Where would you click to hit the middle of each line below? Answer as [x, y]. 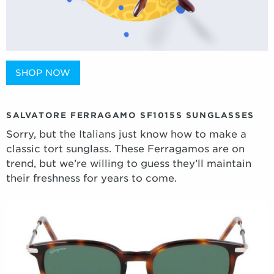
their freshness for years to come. [91, 179]
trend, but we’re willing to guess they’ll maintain [129, 164]
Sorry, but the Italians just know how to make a [126, 135]
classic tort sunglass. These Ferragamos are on [125, 149]
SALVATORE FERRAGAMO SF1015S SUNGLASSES [130, 116]
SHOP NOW [43, 72]
